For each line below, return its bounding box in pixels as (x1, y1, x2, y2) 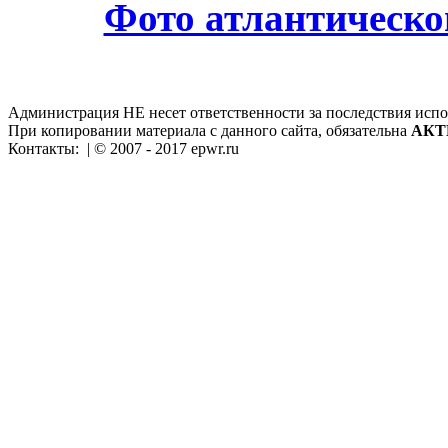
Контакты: (8, 139, 83, 157)
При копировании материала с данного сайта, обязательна (8, 121, 411, 139)
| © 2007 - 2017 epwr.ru (83, 139, 239, 157)
